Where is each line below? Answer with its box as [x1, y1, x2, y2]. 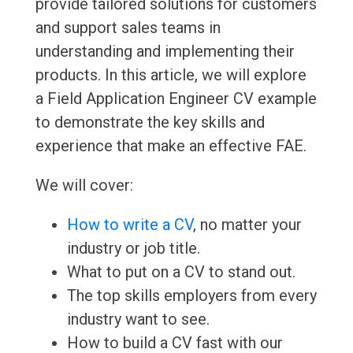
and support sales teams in [35, 18, 221, 38]
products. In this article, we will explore [35, 65, 307, 85]
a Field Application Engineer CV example [35, 89, 317, 109]
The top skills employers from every [66, 286, 317, 306]
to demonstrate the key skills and [35, 113, 265, 132]
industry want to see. [66, 310, 210, 329]
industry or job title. [66, 239, 200, 258]
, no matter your [192, 215, 302, 235]
